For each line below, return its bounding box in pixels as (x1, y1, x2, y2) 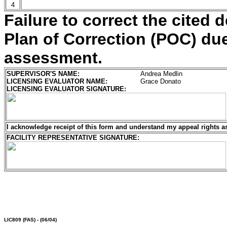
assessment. (4, 49, 102, 67)
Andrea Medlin (140, 70, 182, 78)
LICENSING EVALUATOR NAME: (7, 78, 107, 85)
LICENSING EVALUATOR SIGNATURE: (7, 85, 126, 93)
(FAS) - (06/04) (21, 217, 57, 222)
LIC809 (4, 217, 21, 222)
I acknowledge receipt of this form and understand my (7, 123, 176, 131)
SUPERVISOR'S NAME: (7, 70, 80, 78)
